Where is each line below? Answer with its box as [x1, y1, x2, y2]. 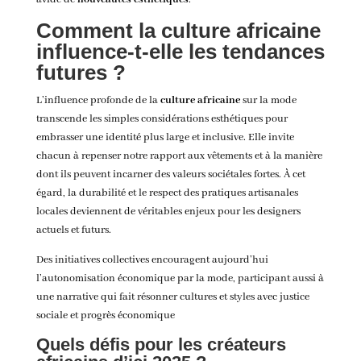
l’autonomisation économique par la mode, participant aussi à [35, 272, 324, 286]
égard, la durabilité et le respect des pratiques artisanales [35, 186, 298, 201]
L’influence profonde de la [35, 93, 160, 108]
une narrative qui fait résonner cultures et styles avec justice [35, 290, 309, 305]
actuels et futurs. [35, 223, 111, 238]
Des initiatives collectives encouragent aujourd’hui [35, 253, 268, 268]
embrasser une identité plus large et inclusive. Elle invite [35, 131, 294, 145]
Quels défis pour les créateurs [35, 334, 286, 355]
